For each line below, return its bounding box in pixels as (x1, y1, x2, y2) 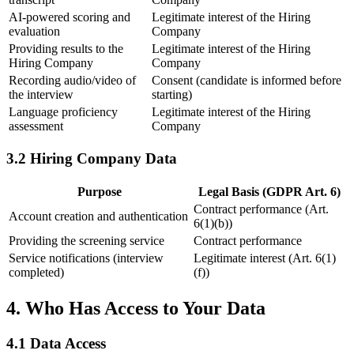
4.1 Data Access (6, 334, 106, 352)
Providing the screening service (9, 234, 164, 248)
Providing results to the (9, 41, 123, 55)
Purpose (77, 185, 122, 199)
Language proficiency (9, 104, 118, 119)
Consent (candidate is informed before (152, 73, 341, 87)
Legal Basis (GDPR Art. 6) (198, 185, 341, 199)
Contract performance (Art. (194, 202, 329, 217)
